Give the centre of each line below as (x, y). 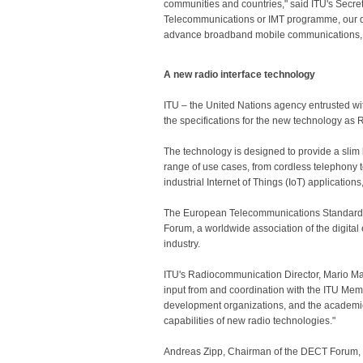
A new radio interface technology (239, 75)
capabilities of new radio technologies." (250, 321)
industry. (182, 244)
